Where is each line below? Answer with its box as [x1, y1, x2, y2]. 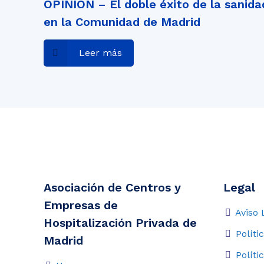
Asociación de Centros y [44, 180, 181, 194]
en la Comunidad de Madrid [44, 15, 200, 29]
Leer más [79, 47, 122, 58]
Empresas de [44, 198, 118, 212]
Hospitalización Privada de [44, 216, 197, 230]
